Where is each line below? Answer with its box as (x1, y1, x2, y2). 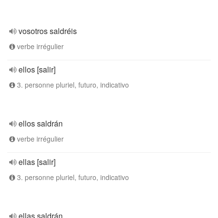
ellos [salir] (18, 64, 55, 75)
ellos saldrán (18, 118, 63, 129)
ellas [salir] (18, 156, 55, 167)
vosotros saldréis (18, 25, 77, 36)
